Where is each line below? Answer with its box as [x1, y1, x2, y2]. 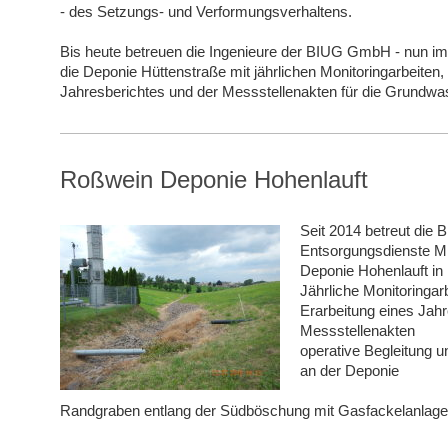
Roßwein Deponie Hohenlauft [59, 166, 368, 194]
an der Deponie [299, 362, 399, 380]
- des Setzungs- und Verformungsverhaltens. [59, 3, 352, 21]
